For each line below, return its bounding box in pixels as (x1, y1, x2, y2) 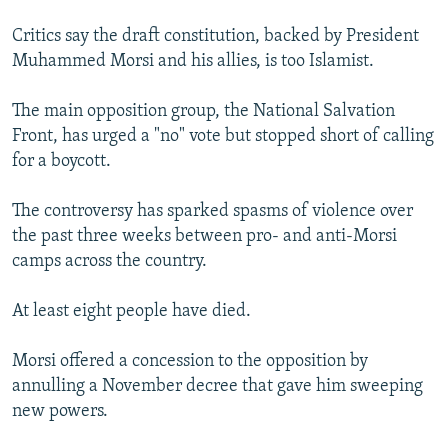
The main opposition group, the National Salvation (12, 102, 395, 122)
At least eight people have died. (12, 302, 251, 322)
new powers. (12, 402, 108, 422)
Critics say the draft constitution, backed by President (12, 27, 419, 47)
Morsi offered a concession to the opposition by (12, 352, 368, 372)
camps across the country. (12, 252, 207, 272)
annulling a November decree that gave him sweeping (12, 377, 423, 397)
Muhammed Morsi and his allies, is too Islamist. (12, 52, 374, 72)
